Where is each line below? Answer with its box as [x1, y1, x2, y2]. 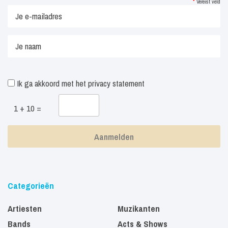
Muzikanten [118, 202, 160, 214]
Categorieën [8, 179, 54, 191]
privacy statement [88, 77, 145, 89]
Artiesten [8, 202, 42, 214]
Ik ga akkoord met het [15, 77, 88, 89]
